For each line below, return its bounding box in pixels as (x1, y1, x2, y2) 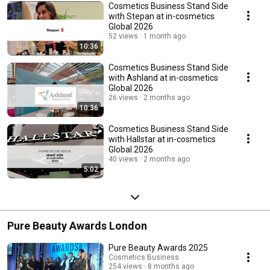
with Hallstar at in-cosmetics (108, 134, 216, 145)
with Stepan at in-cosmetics (108, 11, 215, 22)
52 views (108, 32, 138, 41)
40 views (108, 155, 138, 164)
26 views (108, 93, 138, 102)
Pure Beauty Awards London (7, 219, 147, 233)
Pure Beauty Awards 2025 (108, 243, 208, 253)
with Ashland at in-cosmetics (108, 73, 218, 83)
